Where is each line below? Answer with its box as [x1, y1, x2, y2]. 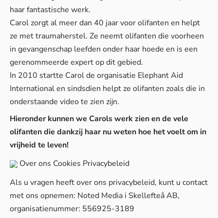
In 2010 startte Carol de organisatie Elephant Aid [10, 70, 183, 81]
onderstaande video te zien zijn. [10, 96, 119, 107]
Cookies [53, 158, 81, 169]
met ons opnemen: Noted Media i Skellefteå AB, [10, 190, 180, 201]
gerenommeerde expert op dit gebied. [10, 57, 143, 68]
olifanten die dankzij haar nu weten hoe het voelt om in [10, 127, 206, 137]
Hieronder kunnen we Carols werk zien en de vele [10, 113, 188, 124]
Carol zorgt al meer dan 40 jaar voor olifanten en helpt [10, 18, 200, 28]
